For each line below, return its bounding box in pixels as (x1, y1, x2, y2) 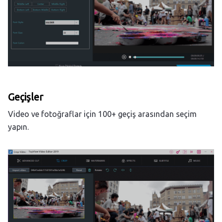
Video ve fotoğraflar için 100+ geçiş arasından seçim (8, 109, 197, 118)
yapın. (8, 122, 29, 131)
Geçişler (8, 91, 43, 103)
